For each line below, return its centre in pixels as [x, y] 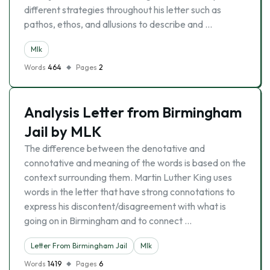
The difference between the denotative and [115, 148]
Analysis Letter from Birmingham [133, 112]
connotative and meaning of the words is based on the [135, 163]
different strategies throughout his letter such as [123, 10]
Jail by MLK [63, 131]
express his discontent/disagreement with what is [125, 206]
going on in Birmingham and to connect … [108, 221]
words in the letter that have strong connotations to [130, 192]
